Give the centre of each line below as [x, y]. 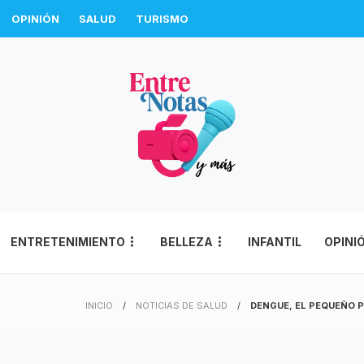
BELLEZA [186, 242]
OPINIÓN [35, 19]
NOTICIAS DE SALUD [182, 305]
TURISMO [162, 19]
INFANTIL [275, 242]
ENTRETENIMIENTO [68, 242]
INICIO [99, 305]
